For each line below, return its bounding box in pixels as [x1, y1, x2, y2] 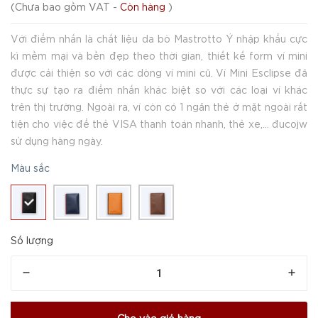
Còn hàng [120, 4, 165, 12]
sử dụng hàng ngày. [11, 138, 103, 146]
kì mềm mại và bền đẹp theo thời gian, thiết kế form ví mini [11, 53, 307, 61]
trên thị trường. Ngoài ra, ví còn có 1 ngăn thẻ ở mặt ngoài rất [11, 104, 307, 112]
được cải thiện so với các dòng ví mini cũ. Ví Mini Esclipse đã [11, 70, 307, 78]
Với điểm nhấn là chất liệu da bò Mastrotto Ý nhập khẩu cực [11, 35, 307, 44]
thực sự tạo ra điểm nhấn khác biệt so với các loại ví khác [11, 87, 307, 95]
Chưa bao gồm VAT [15, 4, 110, 12]
